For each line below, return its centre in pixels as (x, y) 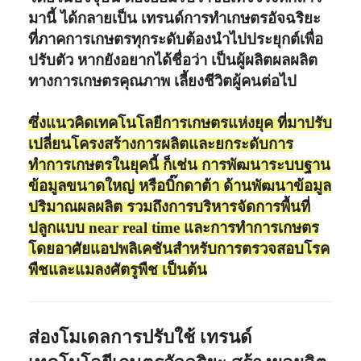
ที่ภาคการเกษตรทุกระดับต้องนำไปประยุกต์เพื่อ (176, 39)
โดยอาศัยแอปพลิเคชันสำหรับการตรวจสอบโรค (179, 248)
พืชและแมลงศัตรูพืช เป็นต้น (118, 269)
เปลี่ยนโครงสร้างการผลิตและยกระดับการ (161, 143)
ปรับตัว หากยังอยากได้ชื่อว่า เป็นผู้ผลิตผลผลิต (173, 60)
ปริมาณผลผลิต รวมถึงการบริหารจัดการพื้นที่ (170, 206)
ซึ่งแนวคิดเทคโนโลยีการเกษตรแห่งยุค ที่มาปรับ (180, 122)
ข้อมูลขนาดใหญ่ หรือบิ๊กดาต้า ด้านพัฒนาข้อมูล (180, 185)
